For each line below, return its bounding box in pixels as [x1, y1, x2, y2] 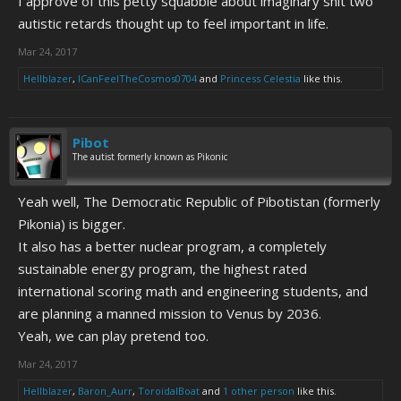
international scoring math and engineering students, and [18, 282, 368, 300]
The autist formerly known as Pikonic [73, 150, 227, 163]
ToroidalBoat [138, 384, 200, 397]
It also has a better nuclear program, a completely [18, 237, 327, 255]
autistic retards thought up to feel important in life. [18, 14, 328, 32]
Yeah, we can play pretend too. [18, 327, 209, 345]
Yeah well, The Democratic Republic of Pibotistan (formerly [18, 192, 380, 210]
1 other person [223, 384, 294, 397]
